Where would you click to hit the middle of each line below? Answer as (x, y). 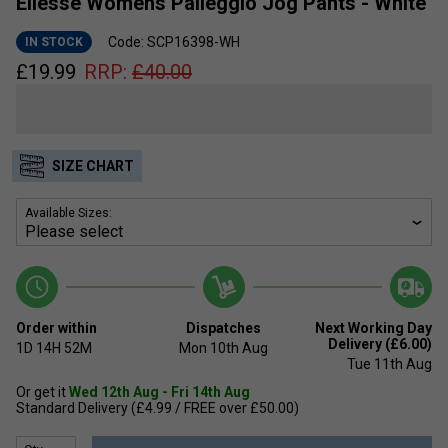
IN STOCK (54, 41)
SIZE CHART (93, 165)
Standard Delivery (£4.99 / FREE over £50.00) (157, 407)
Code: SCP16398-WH (174, 41)
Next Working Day (373, 327)
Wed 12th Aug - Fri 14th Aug (159, 391)
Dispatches (224, 327)
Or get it (42, 391)
